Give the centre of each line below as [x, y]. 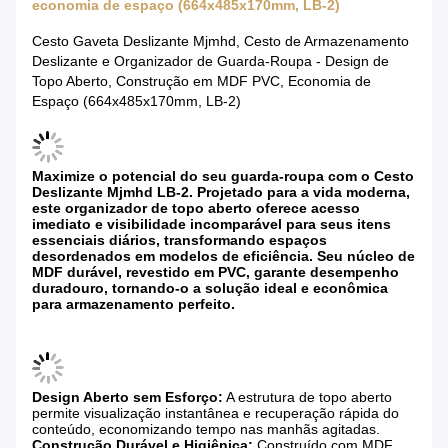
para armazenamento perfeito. [133, 304]
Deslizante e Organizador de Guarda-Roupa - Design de [210, 61]
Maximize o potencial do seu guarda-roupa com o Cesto [223, 176]
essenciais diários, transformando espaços [179, 240]
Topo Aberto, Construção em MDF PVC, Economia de [201, 81]
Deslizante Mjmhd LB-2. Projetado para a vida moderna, [221, 192]
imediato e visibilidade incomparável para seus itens [211, 224]
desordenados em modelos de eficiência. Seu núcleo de [223, 256]
